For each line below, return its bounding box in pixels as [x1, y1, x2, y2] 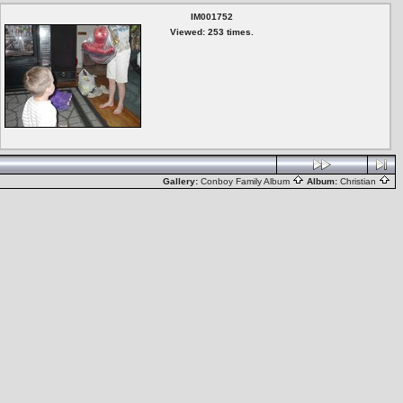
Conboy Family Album [201, 176, 292, 186]
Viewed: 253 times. [169, 27, 254, 37]
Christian [340, 176, 379, 186]
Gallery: [163, 176, 201, 186]
